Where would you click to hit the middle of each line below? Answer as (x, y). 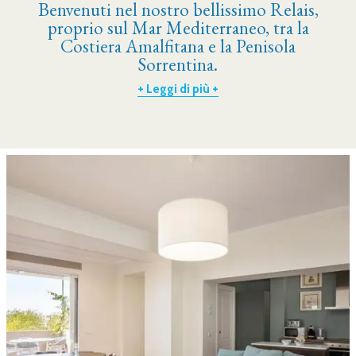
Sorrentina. (178, 64)
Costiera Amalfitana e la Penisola (178, 46)
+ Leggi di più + (178, 89)
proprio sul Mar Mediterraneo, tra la (178, 27)
